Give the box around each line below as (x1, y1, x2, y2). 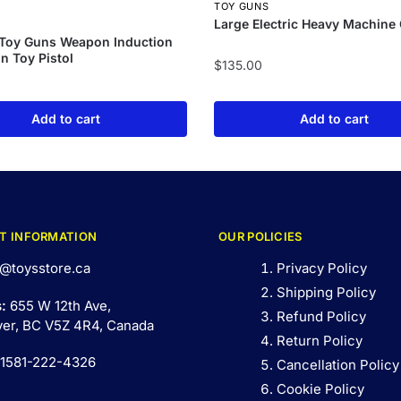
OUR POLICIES (218, 229, 303, 244)
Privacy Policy (277, 260, 367, 277)
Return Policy (277, 332, 363, 350)
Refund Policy (277, 308, 366, 326)
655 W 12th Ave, (9, 296, 111, 314)
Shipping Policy (277, 284, 376, 302)
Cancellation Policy (277, 356, 399, 374)
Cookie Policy (277, 380, 364, 398)
